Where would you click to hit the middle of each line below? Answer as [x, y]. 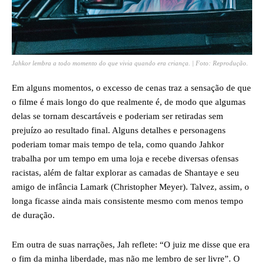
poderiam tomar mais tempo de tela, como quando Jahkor [118, 144]
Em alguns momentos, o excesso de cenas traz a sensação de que [131, 88]
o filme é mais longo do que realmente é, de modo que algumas [129, 102]
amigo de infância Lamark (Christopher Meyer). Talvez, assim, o [131, 187]
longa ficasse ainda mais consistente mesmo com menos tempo [128, 201]
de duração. [33, 215]
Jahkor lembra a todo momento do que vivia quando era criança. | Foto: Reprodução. [130, 63]
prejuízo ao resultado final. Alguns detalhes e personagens [119, 130]
